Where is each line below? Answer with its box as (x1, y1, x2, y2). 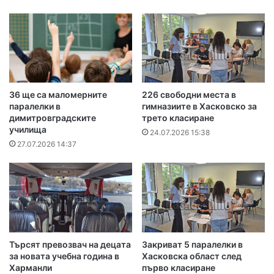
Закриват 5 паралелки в (142, 239, 243, 250)
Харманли (9, 262, 52, 273)
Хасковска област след (142, 250, 242, 261)
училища (9, 124, 46, 135)
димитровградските (9, 113, 96, 124)
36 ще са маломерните (9, 89, 107, 100)
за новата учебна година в (9, 250, 119, 261)
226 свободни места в (142, 89, 236, 100)
